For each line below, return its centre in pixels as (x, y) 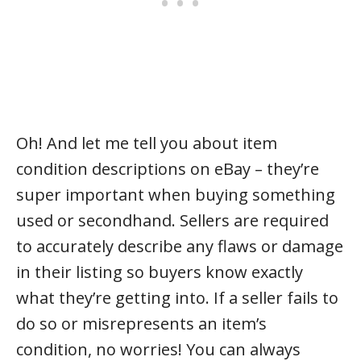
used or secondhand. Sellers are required (172, 220)
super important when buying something (176, 195)
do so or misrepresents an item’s (141, 324)
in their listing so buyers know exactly (160, 272)
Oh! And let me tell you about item (147, 143)
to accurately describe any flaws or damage (180, 246)
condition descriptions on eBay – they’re (168, 169)
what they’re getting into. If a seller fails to (177, 298)
